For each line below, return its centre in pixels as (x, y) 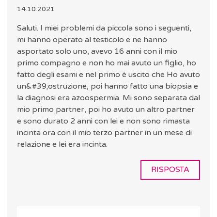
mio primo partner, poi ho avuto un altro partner (106, 110)
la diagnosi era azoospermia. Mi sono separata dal (108, 98)
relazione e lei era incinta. (62, 145)
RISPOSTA (170, 170)
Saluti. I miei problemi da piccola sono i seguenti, (104, 28)
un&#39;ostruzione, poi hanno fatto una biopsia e (108, 86)
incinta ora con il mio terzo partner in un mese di (104, 133)
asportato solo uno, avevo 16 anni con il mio (97, 52)
